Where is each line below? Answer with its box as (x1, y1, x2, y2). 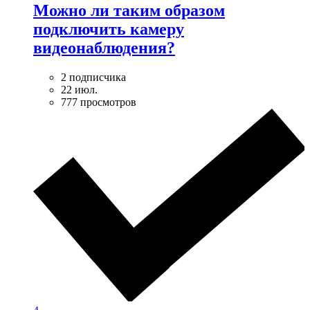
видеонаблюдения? (33, 38, 175, 57)
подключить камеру (33, 19, 184, 38)
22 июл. (61, 83, 98, 95)
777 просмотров (61, 95, 136, 108)
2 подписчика (61, 71, 126, 83)
